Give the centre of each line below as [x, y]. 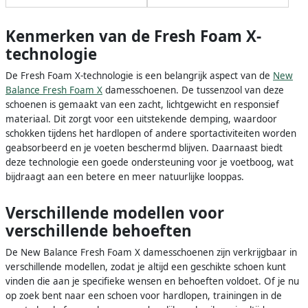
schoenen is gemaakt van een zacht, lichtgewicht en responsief [142, 105]
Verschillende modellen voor [115, 212]
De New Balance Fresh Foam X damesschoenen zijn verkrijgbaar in [151, 252]
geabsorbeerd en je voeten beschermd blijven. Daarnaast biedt [144, 148]
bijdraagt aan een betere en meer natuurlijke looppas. [125, 177]
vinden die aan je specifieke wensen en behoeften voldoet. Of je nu [152, 281]
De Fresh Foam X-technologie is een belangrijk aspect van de [139, 76]
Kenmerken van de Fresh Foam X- [133, 36]
